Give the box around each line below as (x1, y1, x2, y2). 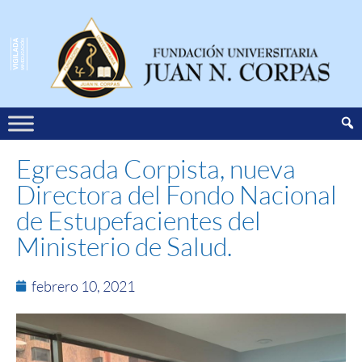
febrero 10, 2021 (32, 276, 135, 295)
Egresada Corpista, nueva (16, 152, 296, 184)
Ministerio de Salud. (16, 229, 232, 262)
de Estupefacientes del (16, 204, 261, 236)
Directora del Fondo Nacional (16, 178, 337, 210)
